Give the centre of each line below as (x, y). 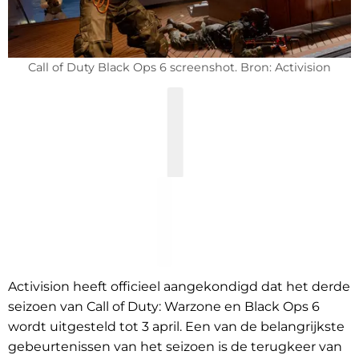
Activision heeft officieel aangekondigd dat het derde (179, 287)
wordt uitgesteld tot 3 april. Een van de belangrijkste (176, 327)
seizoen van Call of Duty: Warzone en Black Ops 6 (164, 307)
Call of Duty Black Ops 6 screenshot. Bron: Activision (179, 68)
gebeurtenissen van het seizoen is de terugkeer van (175, 347)
